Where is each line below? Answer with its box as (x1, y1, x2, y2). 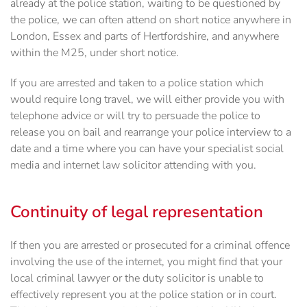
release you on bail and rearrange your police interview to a (10, 125, 291, 140)
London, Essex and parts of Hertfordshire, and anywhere (10, 29, 279, 45)
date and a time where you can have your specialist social (10, 141, 284, 157)
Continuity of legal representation (10, 201, 263, 223)
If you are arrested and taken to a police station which (10, 75, 264, 91)
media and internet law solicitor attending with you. (10, 158, 256, 173)
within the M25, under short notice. (10, 45, 179, 61)
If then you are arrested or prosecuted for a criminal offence (10, 238, 290, 254)
